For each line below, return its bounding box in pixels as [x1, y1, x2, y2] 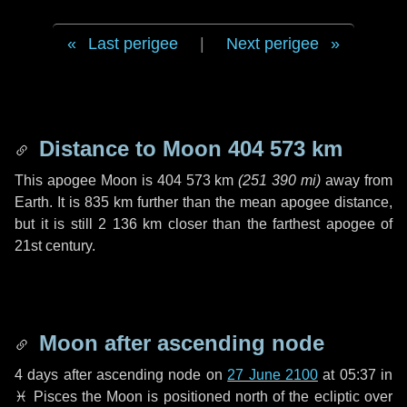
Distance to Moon [33, 136, 228, 161]
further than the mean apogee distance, [133, 194, 392, 210]
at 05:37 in [317, 367, 393, 382]
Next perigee [226, 35, 319, 53]
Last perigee [88, 35, 178, 53]
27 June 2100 [227, 367, 318, 382]
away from [321, 173, 393, 188]
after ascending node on [58, 367, 228, 382]
